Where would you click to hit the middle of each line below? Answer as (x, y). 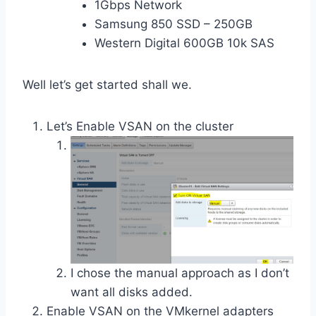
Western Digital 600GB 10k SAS (184, 43)
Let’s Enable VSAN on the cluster (140, 126)
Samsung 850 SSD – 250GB (174, 24)
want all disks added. (132, 292)
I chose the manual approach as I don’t (180, 273)
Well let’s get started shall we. (107, 84)
